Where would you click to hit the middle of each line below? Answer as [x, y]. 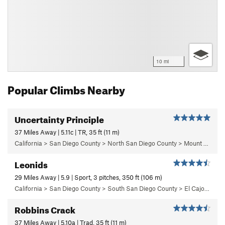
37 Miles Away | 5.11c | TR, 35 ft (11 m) [67, 132]
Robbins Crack [45, 208]
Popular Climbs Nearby [66, 88]
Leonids [31, 163]
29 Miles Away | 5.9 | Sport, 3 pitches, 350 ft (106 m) [88, 177]
